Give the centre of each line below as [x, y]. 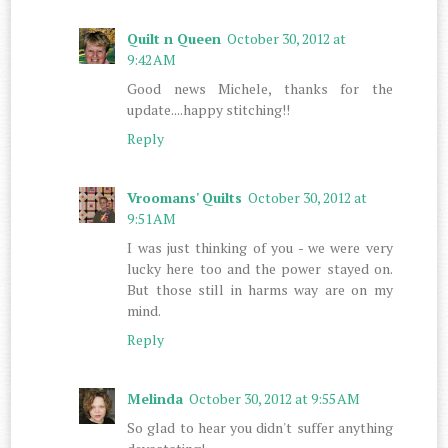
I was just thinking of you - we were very [260, 247]
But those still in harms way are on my [260, 289]
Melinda [155, 398]
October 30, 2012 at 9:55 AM [275, 398]
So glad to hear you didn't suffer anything [260, 427]
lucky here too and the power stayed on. [260, 268]
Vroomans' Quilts [185, 197]
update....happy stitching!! [209, 109]
